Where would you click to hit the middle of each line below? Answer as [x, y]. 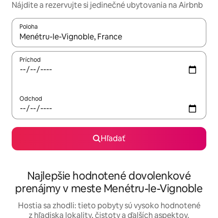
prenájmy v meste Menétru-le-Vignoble [109, 189]
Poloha [29, 27]
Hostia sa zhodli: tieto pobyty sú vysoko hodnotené [109, 206]
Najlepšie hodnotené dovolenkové [109, 176]
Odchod [31, 99]
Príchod [30, 60]
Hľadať [113, 139]
